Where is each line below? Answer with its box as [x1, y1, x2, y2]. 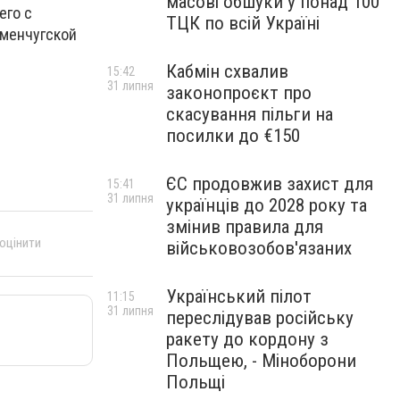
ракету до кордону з [166, 329, 329, 350]
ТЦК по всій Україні [166, 12, 320, 34]
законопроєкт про [166, 82, 312, 104]
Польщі [166, 371, 225, 393]
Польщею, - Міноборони [166, 350, 356, 371]
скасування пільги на [166, 104, 333, 125]
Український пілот [166, 286, 312, 307]
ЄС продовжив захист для [166, 173, 373, 195]
